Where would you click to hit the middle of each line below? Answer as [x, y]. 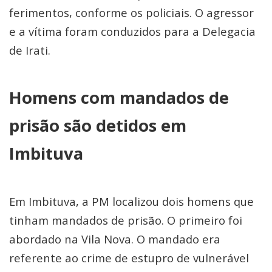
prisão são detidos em [98, 125]
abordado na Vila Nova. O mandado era [115, 239]
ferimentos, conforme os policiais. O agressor [131, 12]
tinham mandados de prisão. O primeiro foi [126, 220]
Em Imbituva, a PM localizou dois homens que [131, 201]
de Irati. [30, 50]
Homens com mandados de [119, 97]
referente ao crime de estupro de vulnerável [129, 257]
